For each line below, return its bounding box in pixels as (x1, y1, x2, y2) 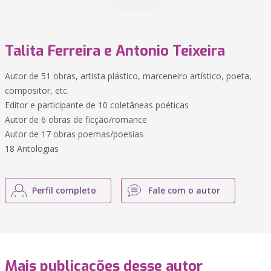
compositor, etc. (5, 85, 69, 96)
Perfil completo (32, 184, 96, 196)
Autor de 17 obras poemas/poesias (5, 128, 143, 140)
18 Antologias (5, 143, 59, 154)
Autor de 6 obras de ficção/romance (5, 114, 147, 125)
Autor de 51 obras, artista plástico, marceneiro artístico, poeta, (5, 70, 252, 82)
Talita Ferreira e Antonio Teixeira (5, 41, 225, 60)
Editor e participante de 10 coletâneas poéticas (5, 99, 189, 111)
